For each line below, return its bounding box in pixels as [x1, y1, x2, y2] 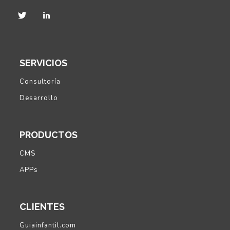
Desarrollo [20, 93, 59, 103]
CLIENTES [20, 201, 65, 212]
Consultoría [20, 76, 61, 86]
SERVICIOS [20, 57, 68, 68]
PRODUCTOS [20, 129, 78, 140]
